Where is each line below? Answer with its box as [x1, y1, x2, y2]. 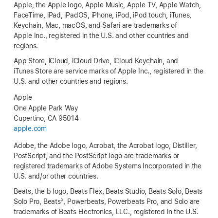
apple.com [14, 125, 47, 133]
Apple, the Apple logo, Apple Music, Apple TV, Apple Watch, [14, 1, 201, 9]
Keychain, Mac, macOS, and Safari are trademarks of [14, 21, 177, 30]
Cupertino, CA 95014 [14, 114, 79, 123]
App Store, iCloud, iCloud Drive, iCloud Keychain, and [14, 57, 179, 65]
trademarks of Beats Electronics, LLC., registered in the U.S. [14, 208, 199, 216]
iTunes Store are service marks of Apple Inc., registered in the [14, 67, 203, 75]
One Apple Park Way [14, 104, 78, 112]
